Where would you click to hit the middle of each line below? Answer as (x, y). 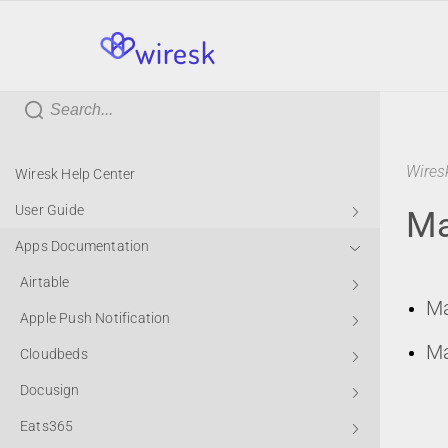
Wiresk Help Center (75, 174)
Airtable (45, 282)
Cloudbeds (54, 354)
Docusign (50, 390)
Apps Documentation (82, 246)
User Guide (49, 210)
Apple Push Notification (95, 318)
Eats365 (47, 426)
